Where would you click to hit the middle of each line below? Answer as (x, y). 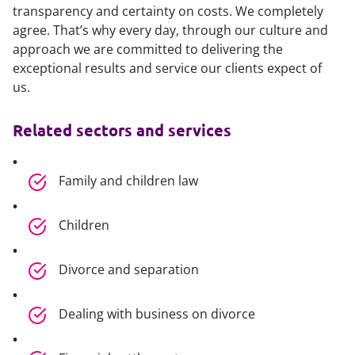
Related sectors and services (122, 130)
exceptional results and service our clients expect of (167, 68)
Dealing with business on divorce (157, 314)
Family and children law (129, 181)
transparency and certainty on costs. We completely (168, 11)
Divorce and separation (129, 269)
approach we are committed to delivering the (148, 49)
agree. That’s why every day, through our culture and (170, 30)
